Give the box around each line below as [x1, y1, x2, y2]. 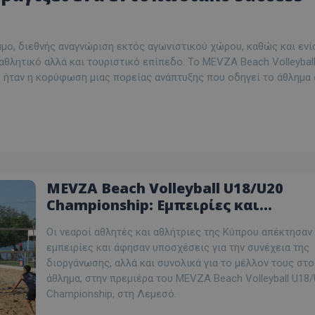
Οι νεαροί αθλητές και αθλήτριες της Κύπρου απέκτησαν [46, 226, 312, 239]
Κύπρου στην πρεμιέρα [46, 229, 219, 249]
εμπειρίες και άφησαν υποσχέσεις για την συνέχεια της [46, 241, 309, 255]
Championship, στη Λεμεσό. [46, 288, 176, 301]
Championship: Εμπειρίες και [46, 195, 259, 215]
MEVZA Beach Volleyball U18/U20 [46, 179, 283, 198]
